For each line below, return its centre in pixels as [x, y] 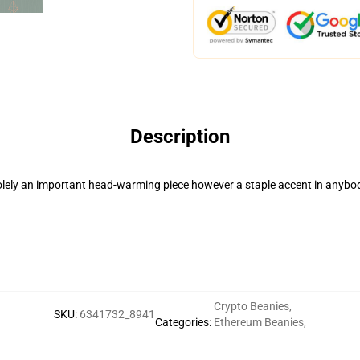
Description [180, 137]
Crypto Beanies [252, 306]
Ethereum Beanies [259, 322]
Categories [182, 322]
